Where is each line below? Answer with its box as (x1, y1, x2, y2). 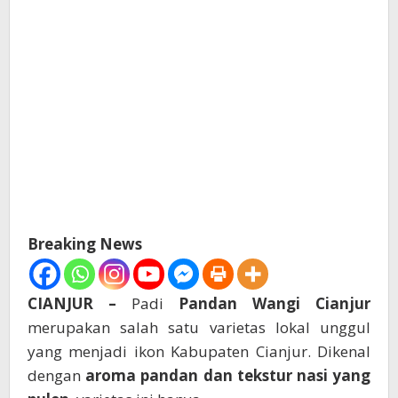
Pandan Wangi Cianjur (179, 293, 370, 314)
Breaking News (28, 234, 142, 255)
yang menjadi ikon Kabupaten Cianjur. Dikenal (28, 341, 370, 362)
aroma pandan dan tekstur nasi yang (85, 365, 371, 386)
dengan (28, 365, 86, 386)
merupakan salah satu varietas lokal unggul (28, 317, 370, 338)
